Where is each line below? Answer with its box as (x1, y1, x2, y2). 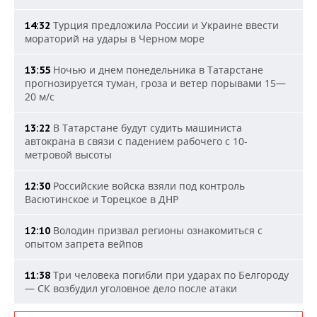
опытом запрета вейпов (25, 237, 143, 250)
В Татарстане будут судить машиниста (50, 121, 242, 134)
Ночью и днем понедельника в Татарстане (50, 63, 263, 76)
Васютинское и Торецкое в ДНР (25, 192, 178, 206)
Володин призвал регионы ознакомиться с (50, 224, 263, 237)
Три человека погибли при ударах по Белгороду (50, 268, 289, 282)
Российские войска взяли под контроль (50, 179, 245, 192)
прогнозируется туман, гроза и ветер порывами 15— (25, 76, 286, 90)
